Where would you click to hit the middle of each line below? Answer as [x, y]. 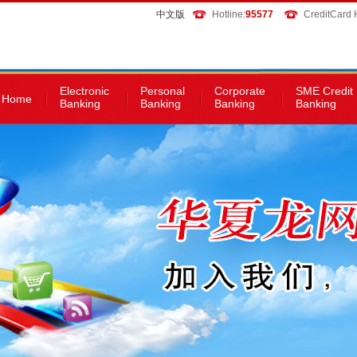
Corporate [240, 91]
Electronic [84, 91]
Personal [163, 91]
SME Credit [324, 91]
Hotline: [229, 14]
